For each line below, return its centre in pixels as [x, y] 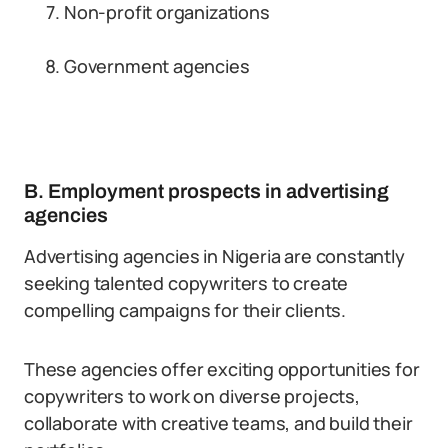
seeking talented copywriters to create [186, 283]
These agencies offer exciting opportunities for [222, 369]
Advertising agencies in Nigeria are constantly [214, 256]
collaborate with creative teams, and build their [218, 423]
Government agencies [157, 66]
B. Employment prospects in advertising [206, 191]
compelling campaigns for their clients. [185, 310]
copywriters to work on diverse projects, [192, 396]
